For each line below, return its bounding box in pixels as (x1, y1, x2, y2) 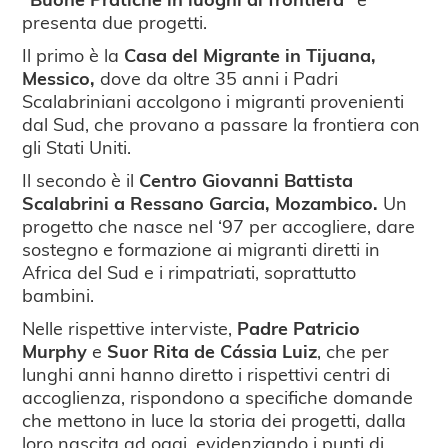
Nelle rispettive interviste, (22, 315, 233, 341)
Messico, (22, 65, 96, 91)
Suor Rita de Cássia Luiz (102, 338, 318, 364)
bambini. (22, 282, 95, 308)
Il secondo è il (22, 167, 140, 193)
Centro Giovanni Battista (139, 167, 354, 193)
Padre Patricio (232, 315, 361, 341)
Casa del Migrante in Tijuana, (124, 42, 377, 68)
